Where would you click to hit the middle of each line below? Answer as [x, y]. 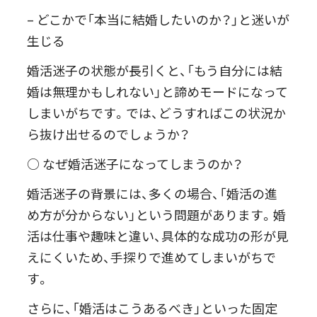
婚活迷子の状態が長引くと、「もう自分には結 [155, 70]
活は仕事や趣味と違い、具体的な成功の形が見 [158, 235]
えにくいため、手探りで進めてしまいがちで [152, 257]
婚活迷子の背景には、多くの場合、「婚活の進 [152, 193]
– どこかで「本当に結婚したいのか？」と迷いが [158, 19]
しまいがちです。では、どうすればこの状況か [157, 112]
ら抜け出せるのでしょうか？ [109, 133]
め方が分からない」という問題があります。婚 [157, 214]
